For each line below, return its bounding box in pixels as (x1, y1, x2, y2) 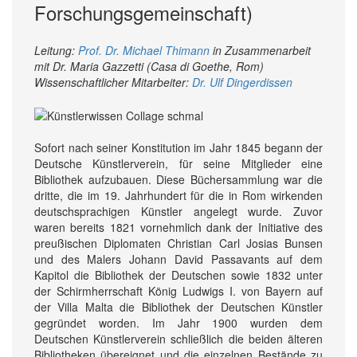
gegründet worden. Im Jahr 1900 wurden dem (34, 315, 323, 331)
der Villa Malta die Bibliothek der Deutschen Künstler (34, 299, 323, 316)
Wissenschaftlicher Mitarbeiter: (34, 73, 192, 90)
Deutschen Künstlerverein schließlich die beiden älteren (34, 331, 323, 347)
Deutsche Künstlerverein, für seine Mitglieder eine (34, 155, 323, 172)
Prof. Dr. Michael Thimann (78, 41, 210, 58)
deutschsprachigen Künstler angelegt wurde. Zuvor (34, 203, 323, 220)
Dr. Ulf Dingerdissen (192, 73, 292, 90)
